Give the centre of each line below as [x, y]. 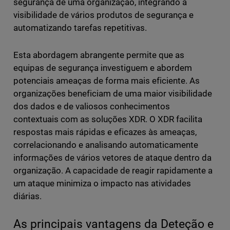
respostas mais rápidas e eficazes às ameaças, [105, 132]
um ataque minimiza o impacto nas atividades [102, 184]
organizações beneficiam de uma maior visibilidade [113, 94]
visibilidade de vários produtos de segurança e [103, 15]
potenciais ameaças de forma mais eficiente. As [107, 81]
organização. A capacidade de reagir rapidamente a [113, 171]
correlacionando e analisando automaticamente [106, 145]
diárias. [27, 196]
